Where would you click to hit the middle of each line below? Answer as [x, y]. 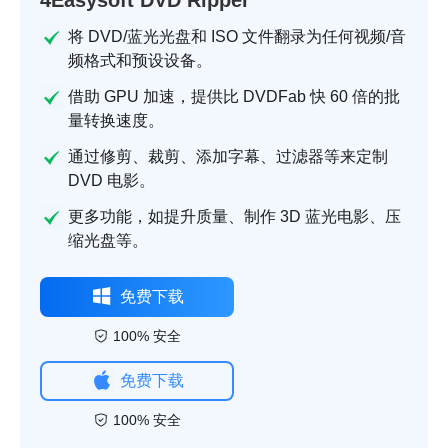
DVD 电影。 [111, 181]
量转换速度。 [116, 121]
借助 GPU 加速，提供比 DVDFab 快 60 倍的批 [234, 97]
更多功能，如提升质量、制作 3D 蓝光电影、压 [234, 217]
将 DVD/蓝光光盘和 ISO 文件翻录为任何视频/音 [237, 37]
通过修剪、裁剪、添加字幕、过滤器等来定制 [228, 157]
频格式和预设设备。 [140, 61]
